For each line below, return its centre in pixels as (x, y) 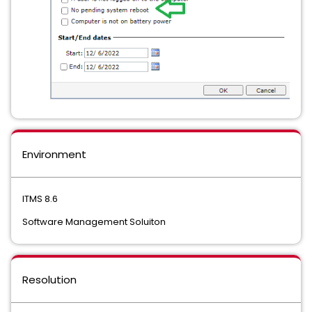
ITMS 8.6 (40, 199)
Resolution (49, 280)
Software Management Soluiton (94, 222)
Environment (54, 155)
